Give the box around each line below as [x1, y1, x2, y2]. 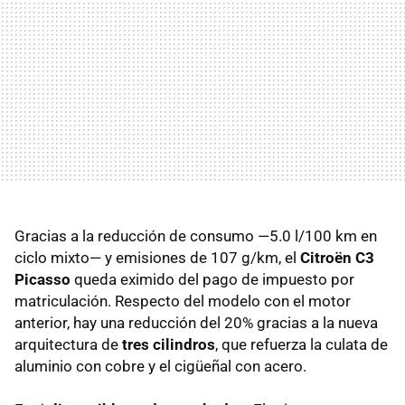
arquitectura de [14, 334, 118, 353]
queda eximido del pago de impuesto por [71, 269, 354, 288]
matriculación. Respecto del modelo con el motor [14, 291, 351, 310]
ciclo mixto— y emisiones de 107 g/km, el [14, 248, 297, 267]
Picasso [14, 269, 71, 288]
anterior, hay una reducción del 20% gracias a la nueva [14, 313, 378, 332]
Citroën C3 [297, 248, 374, 267]
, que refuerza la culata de [215, 334, 388, 353]
